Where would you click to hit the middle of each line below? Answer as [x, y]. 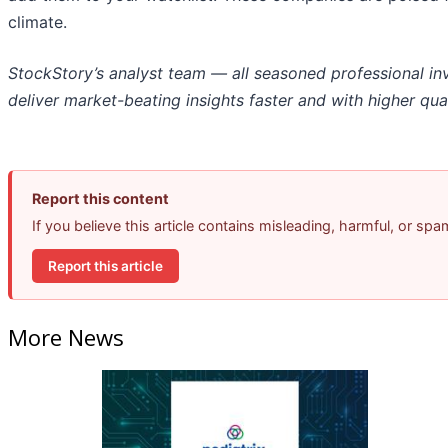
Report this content [100, 199]
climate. [37, 22]
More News [66, 336]
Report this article [105, 265]
